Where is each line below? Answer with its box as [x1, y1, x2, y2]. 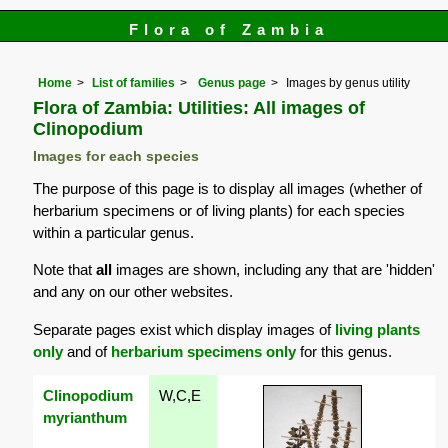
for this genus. [296, 342, 393, 360]
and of [63, 342, 112, 360]
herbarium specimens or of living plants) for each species [33, 202, 406, 220]
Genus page [198, 76, 267, 91]
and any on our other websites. [33, 283, 234, 301]
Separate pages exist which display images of [33, 320, 336, 338]
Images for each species [33, 149, 200, 165]
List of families [92, 76, 176, 91]
